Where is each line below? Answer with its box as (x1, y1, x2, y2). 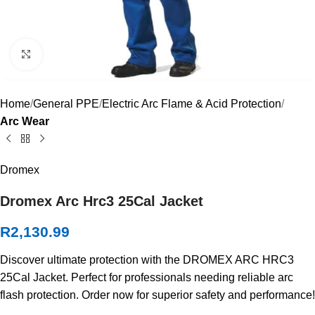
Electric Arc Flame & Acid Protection (102, 98, 281, 110)
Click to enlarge (41, 49, 117, 60)
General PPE (33, 98, 99, 110)
